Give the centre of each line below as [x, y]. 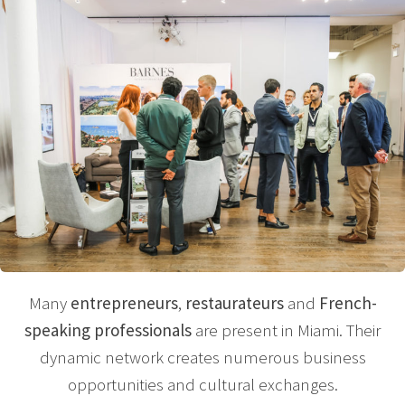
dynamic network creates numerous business [202, 358]
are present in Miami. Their [286, 330]
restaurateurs [234, 303]
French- [348, 303]
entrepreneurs [124, 303]
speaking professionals [108, 330]
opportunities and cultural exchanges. [202, 385]
